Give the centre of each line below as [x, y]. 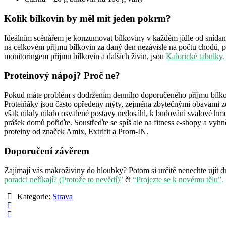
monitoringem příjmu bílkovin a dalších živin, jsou [85, 56]
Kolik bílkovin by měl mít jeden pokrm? [88, 18]
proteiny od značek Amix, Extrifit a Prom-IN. [76, 131]
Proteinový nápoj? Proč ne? [62, 76]
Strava [63, 197]
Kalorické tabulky [194, 56]
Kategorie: [34, 197]
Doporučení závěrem [47, 151]
